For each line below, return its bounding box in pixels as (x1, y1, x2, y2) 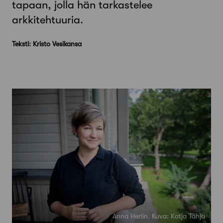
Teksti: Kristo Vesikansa (12, 39, 82, 48)
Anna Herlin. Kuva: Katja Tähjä (112, 212, 205, 220)
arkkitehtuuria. (12, 13, 83, 26)
